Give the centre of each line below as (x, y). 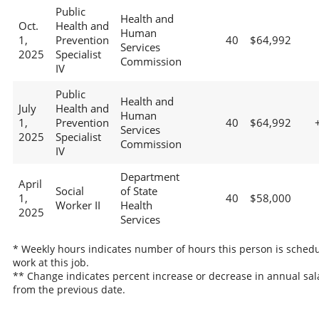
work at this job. (51, 262)
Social (69, 191)
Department (150, 177)
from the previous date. (69, 289)
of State (138, 191)
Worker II (78, 205)
